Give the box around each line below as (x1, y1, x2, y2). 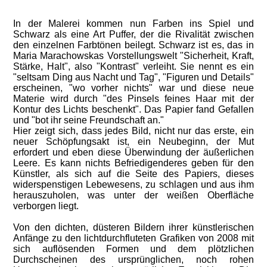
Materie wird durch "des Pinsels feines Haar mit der (13, 94, 254, 104)
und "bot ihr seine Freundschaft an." (13, 115, 164, 125)
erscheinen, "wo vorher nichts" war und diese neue (13, 83, 254, 93)
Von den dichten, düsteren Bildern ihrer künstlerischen (13, 222, 254, 232)
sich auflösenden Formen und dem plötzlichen (13, 244, 254, 254)
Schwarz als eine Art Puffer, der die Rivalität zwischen (13, 29, 254, 39)
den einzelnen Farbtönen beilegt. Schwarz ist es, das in (13, 40, 254, 50)
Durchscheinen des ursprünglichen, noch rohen (13, 254, 254, 265)
